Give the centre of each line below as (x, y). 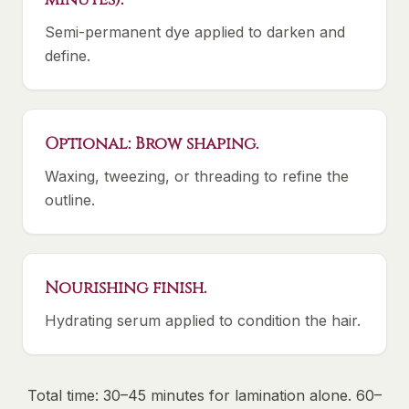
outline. (70, 200)
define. (68, 56)
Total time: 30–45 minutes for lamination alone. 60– (204, 395)
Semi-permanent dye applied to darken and (195, 32)
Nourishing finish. (126, 288)
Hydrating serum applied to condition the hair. (203, 320)
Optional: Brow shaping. (152, 144)
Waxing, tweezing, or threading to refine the (197, 176)
